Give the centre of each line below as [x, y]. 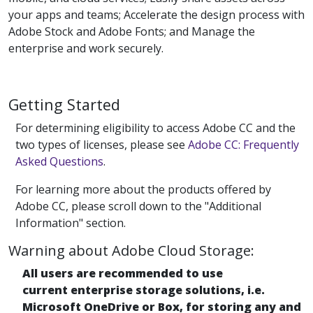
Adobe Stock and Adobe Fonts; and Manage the [132, 32]
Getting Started [64, 105]
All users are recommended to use [123, 274]
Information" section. [71, 223]
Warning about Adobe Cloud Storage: [131, 251]
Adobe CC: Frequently [243, 145]
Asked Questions [59, 162]
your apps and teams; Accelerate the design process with [156, 15]
